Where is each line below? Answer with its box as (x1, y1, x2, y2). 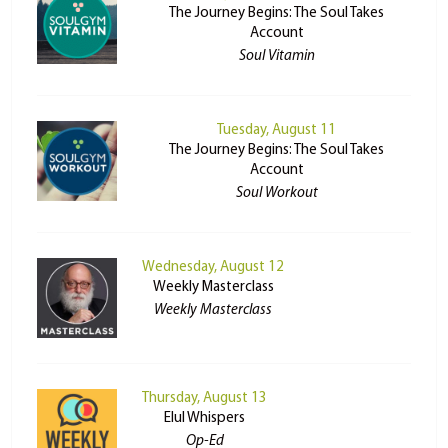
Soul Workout (235, 186, 318, 202)
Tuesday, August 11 (217, 123, 336, 139)
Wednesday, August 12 (142, 260, 285, 276)
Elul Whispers (164, 411, 246, 427)
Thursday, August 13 (142, 391, 268, 407)
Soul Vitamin (238, 49, 315, 65)
